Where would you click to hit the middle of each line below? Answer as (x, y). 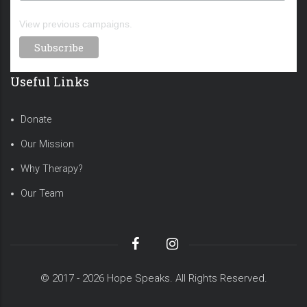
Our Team (42, 194)
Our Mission (47, 145)
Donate (36, 120)
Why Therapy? (52, 169)
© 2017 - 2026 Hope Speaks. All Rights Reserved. (153, 279)
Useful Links (50, 82)
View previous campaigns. (75, 24)
